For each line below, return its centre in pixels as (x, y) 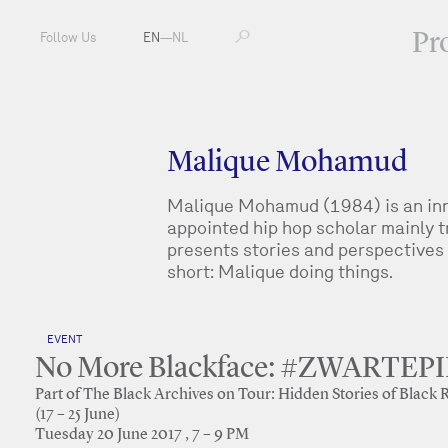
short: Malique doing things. (280, 271)
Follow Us (68, 37)
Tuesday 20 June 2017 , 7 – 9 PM (142, 435)
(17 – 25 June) (77, 415)
